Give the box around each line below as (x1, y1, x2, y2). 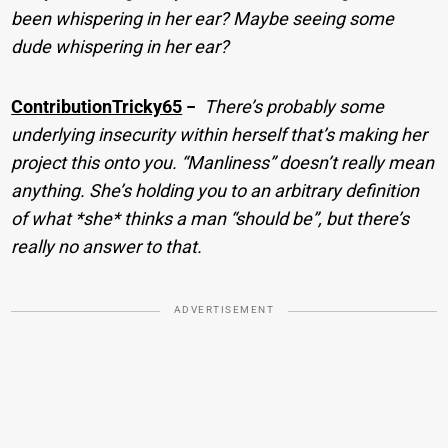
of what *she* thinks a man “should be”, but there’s (11, 208, 410, 230)
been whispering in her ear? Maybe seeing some (11, 8, 395, 30)
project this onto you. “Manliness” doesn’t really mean (11, 152, 435, 174)
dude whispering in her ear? (11, 36, 230, 58)
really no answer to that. (11, 236, 203, 258)
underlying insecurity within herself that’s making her (11, 124, 428, 146)
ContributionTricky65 (11, 96, 183, 118)
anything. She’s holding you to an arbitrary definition (11, 180, 420, 202)
